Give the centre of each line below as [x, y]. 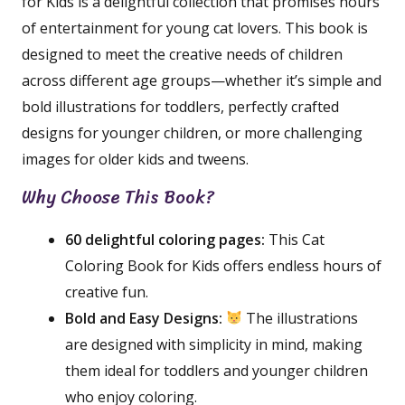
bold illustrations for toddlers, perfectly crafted [180, 106]
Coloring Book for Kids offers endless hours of [223, 265]
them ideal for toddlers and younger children [217, 370]
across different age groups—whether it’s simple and [202, 80]
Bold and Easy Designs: [144, 318]
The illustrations [301, 318]
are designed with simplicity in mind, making [214, 344]
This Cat [295, 239]
